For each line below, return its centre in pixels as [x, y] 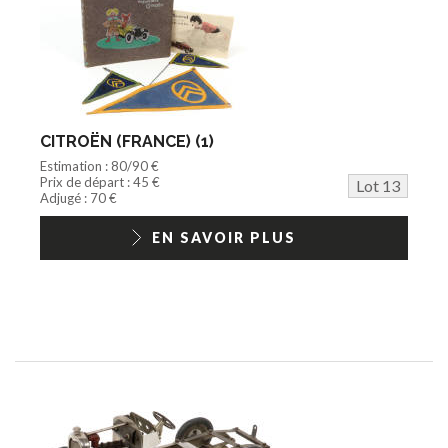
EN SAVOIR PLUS [224, 237]
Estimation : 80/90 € [99, 165]
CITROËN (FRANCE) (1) [127, 141]
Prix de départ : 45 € [100, 181]
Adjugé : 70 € [78, 197]
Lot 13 [378, 185]
